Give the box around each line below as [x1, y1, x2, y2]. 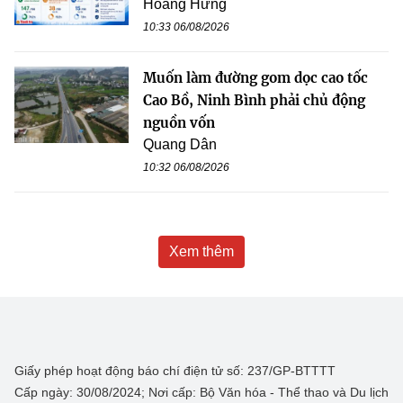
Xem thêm [169, 244, 234, 260]
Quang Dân [143, 137, 217, 153]
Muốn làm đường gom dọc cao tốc [143, 69, 368, 87]
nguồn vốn [143, 114, 215, 132]
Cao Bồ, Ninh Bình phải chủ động [143, 92, 365, 110]
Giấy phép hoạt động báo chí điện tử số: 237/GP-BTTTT [14, 363, 336, 379]
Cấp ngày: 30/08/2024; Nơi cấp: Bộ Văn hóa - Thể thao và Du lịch [14, 385, 389, 400]
